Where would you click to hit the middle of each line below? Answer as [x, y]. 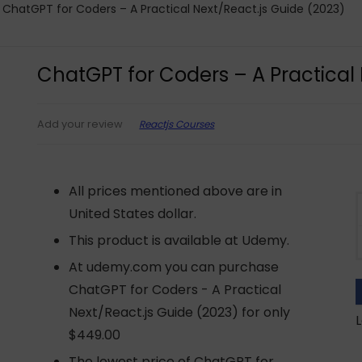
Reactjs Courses [177, 124]
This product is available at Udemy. [179, 240]
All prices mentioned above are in [176, 191]
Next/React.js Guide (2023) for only [180, 312]
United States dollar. [133, 214]
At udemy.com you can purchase [174, 267]
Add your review [80, 124]
